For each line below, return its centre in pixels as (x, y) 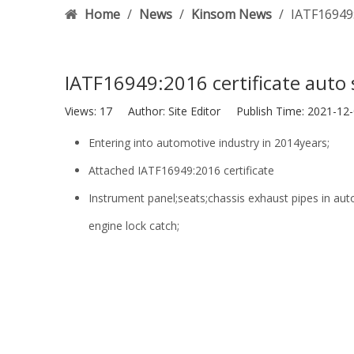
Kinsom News (232, 15)
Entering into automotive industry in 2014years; (209, 143)
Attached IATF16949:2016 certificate (181, 171)
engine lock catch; (134, 226)
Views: (82, 111)
